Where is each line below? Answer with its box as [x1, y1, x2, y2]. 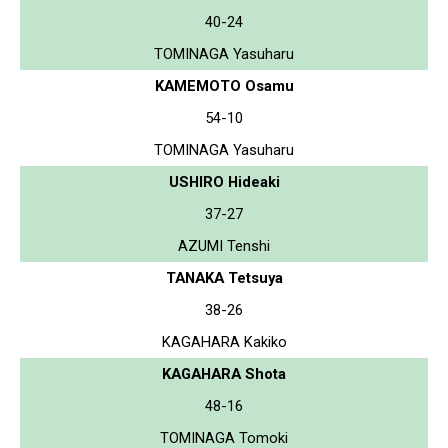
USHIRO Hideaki [168, 172, 280, 191]
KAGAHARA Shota [162, 364, 286, 383]
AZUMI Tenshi [178, 236, 270, 255]
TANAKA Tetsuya [165, 268, 283, 287]
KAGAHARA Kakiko [161, 332, 287, 351]
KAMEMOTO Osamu [154, 76, 294, 95]
